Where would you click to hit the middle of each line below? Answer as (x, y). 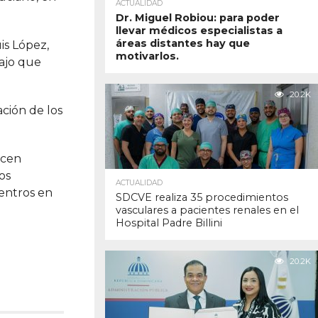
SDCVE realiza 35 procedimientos (202, 198)
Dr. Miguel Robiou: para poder (198, 18)
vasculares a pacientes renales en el (207, 210)
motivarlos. (147, 56)
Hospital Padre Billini (169, 223)
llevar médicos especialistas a (199, 31)
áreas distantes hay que (183, 44)
